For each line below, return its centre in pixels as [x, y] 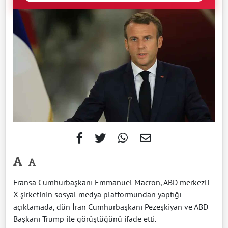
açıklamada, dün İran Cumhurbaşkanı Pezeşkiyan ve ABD [111, 207]
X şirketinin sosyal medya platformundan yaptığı [97, 195]
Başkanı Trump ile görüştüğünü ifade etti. [85, 219]
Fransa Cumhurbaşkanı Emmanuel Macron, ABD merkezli [111, 182]
